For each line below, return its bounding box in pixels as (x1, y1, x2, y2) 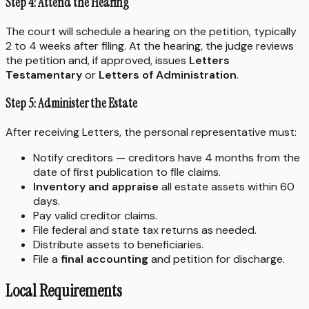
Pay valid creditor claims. (33, 208, 157, 223)
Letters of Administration (99, 67, 237, 82)
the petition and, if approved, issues (6, 52, 189, 68)
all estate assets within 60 (159, 179, 295, 194)
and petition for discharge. (148, 251, 285, 266)
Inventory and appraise (33, 179, 159, 194)
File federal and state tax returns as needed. (33, 222, 257, 237)
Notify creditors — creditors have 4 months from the (33, 150, 300, 165)
